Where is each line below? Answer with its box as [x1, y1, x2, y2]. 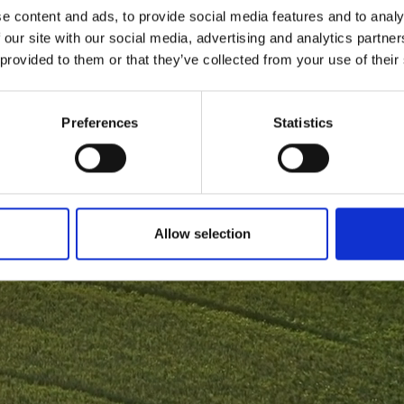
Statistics [273, 115, 333, 131]
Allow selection [153, 225, 251, 242]
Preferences [61, 115, 139, 131]
